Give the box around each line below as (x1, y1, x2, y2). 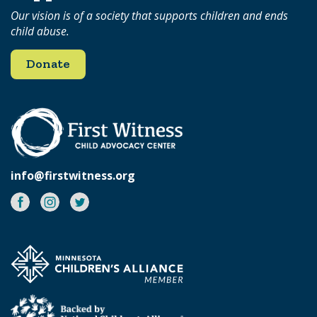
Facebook (10, 192, 71, 210)
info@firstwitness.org (11, 168, 135, 184)
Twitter (69, 192, 118, 210)
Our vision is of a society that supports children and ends (11, 7, 288, 23)
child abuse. (11, 23, 69, 39)
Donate (26, 55, 70, 71)
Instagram (40, 192, 106, 210)
